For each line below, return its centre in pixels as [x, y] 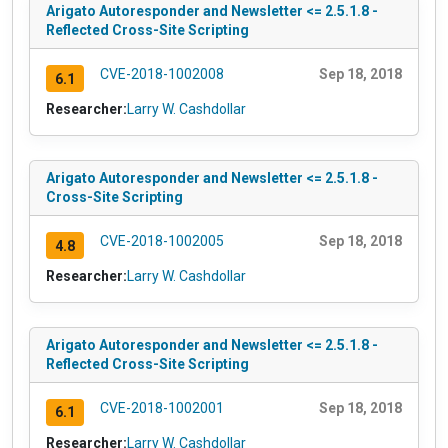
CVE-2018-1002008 [161, 74]
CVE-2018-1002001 [161, 407]
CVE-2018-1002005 [161, 241]
